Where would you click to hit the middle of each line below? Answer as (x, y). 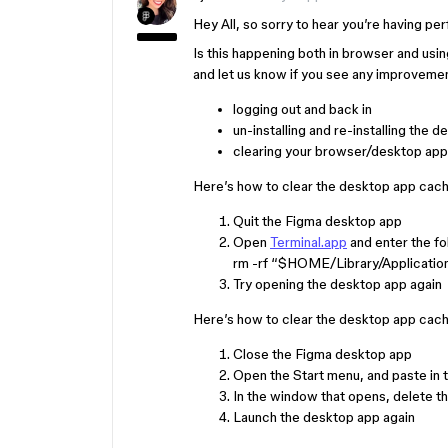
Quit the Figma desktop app (317, 221)
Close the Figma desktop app (322, 354)
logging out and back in (302, 109)
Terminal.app (308, 242)
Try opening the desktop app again (337, 284)
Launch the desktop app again (324, 417)
